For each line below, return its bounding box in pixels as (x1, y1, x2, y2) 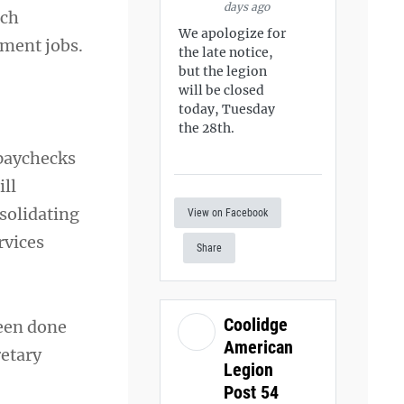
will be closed (179, 82, 265, 98)
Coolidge (224, 313, 289, 335)
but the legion (179, 63, 268, 79)
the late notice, (179, 44, 274, 60)
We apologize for (179, 25, 287, 41)
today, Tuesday (179, 101, 276, 117)
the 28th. (179, 120, 235, 136)
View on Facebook (188, 206, 269, 219)
